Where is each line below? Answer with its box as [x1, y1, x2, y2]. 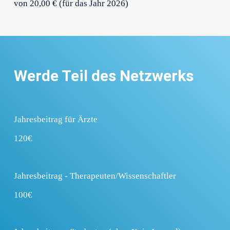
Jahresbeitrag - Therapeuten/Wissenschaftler [13, 170, 176, 181]
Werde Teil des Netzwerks [13, 66, 194, 85]
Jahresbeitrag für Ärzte [13, 114, 98, 125]
